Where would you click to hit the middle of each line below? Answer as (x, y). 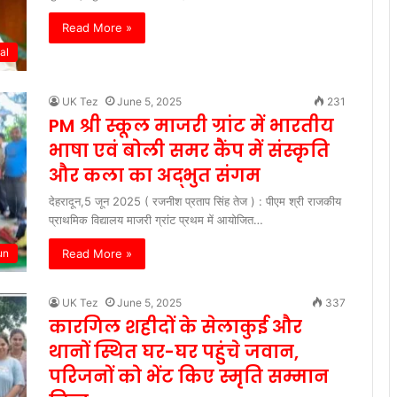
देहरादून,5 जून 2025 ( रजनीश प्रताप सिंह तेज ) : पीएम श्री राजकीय (195, 202)
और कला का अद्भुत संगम (155, 176)
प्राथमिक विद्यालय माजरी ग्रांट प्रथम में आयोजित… (156, 220)
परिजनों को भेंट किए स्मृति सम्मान (189, 377)
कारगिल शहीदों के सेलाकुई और (175, 327)
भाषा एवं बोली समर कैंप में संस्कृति (189, 151)
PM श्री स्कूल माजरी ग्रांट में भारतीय (191, 126)
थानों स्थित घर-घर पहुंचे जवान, (174, 352)
